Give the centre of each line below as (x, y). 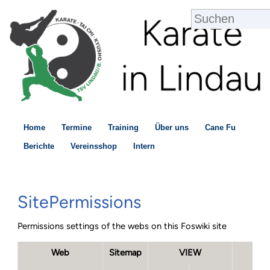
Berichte (39, 146)
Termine (77, 127)
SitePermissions (80, 202)
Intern (144, 146)
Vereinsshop (94, 146)
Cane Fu (220, 127)
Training (123, 127)
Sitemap (126, 252)
